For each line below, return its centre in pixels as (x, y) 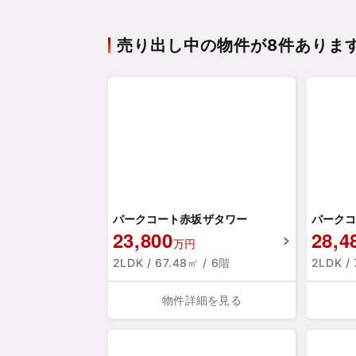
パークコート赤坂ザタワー (180, 219)
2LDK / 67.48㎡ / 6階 (172, 263)
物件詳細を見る (202, 300)
